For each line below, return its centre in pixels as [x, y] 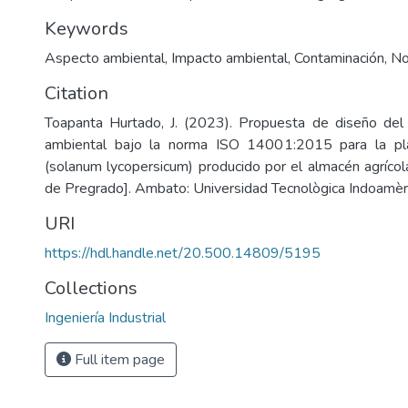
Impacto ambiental [229, 58]
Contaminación [339, 58]
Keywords [87, 29]
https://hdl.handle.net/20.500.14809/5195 [183, 253]
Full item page [118, 360]
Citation [76, 93]
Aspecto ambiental [105, 58]
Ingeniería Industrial [105, 318]
